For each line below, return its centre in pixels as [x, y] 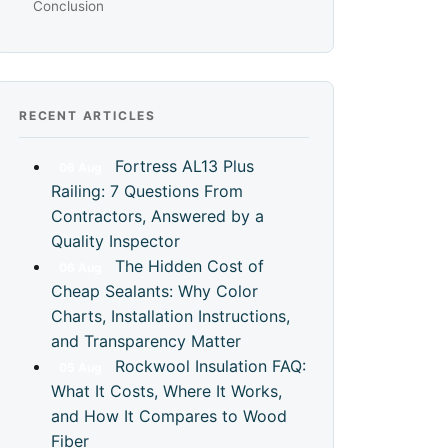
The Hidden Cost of [189, 266]
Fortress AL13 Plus [184, 166]
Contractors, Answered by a [157, 216]
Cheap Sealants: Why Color [154, 291]
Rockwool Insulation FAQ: [210, 366]
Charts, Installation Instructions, [170, 316]
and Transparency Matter [146, 341]
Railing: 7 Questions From [147, 191]
